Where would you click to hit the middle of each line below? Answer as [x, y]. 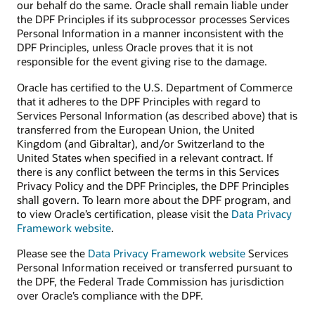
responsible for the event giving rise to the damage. [142, 62]
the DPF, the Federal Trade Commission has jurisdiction [150, 281]
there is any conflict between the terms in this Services [148, 171]
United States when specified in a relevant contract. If [145, 157]
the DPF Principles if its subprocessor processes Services [153, 19]
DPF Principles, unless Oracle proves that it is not [135, 47]
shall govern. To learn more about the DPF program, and [154, 199]
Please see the [52, 253]
